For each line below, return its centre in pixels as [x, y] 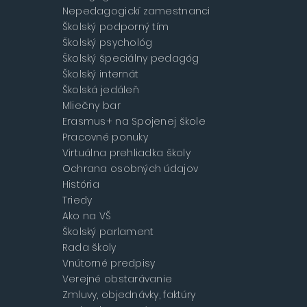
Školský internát [100, 74]
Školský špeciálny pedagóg [131, 59]
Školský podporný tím [115, 27]
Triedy [77, 200]
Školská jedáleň [100, 90]
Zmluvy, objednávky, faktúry [129, 295]
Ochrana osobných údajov [130, 169]
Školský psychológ [107, 43]
